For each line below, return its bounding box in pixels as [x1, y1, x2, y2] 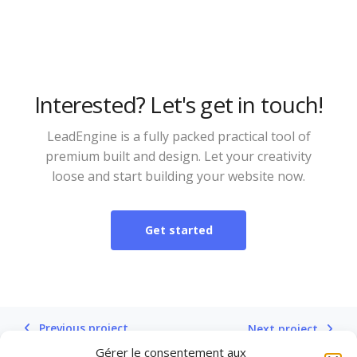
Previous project [39, 320, 128, 335]
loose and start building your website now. [52, 167, 305, 185]
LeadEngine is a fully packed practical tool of [46, 127, 311, 145]
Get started [144, 222, 213, 237]
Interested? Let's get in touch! [33, 89, 324, 120]
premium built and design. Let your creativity [45, 147, 312, 165]
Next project [248, 321, 318, 336]
